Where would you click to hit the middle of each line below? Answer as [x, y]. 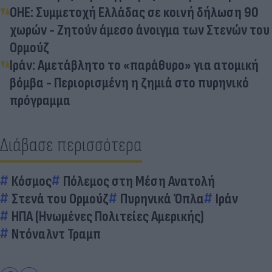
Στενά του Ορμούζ [60, 199]
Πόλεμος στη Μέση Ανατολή [139, 181]
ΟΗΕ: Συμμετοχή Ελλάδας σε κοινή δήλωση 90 [134, 12]
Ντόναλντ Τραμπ [56, 234]
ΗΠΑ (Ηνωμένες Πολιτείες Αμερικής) [108, 216]
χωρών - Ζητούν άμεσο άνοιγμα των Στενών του [140, 30]
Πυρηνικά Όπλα [162, 199]
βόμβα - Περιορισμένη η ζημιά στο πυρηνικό [129, 83]
